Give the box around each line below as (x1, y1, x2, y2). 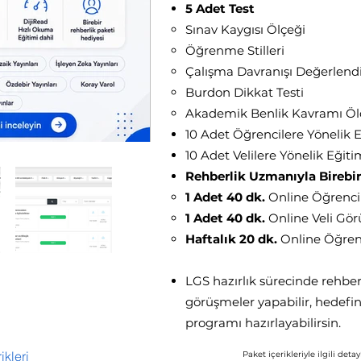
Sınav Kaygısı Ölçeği (185, 22, 305, 37)
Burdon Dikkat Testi (185, 85, 304, 100)
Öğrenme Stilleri (185, 43, 284, 58)
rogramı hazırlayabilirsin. (193, 315, 341, 330)
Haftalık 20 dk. (185, 231, 277, 247)
